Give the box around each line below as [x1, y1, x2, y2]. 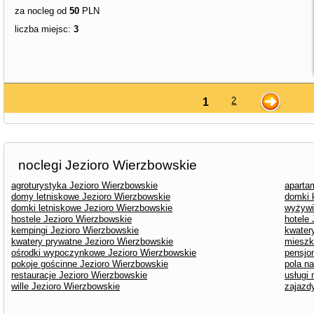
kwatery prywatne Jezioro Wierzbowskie [11, 236, 173, 247]
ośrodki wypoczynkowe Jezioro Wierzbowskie [11, 247, 196, 258]
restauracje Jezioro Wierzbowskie [11, 270, 147, 280]
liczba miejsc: [15, 24, 74, 34]
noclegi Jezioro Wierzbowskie [18, 158, 197, 172]
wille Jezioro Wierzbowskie [11, 281, 120, 292]
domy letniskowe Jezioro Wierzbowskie [11, 191, 170, 202]
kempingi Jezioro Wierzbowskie [11, 225, 139, 235]
